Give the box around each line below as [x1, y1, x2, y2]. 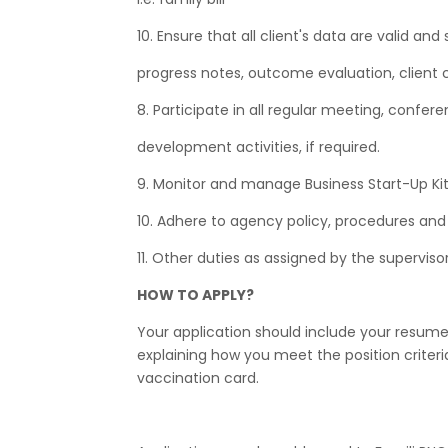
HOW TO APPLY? [137, 284, 254, 305]
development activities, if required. [137, 136, 380, 157]
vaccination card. [137, 367, 259, 388]
